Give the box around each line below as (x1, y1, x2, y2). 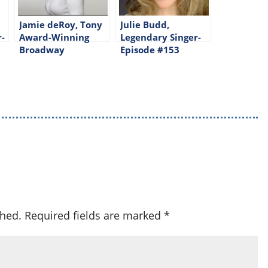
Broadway (19, 43, 65, 56)
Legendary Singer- (120, 31, 202, 43)
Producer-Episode (19, 56, 99, 68)
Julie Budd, (120, 18, 170, 31)
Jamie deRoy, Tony (19, 18, 103, 31)
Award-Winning (19, 31, 90, 43)
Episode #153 (120, 43, 180, 56)
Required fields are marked (25, 208, 165, 223)
